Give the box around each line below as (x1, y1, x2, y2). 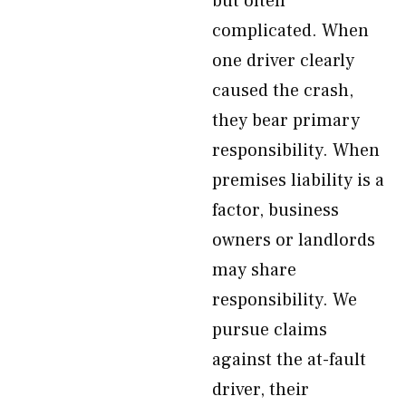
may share (212, 258, 296, 282)
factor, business (212, 198, 339, 222)
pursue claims (212, 318, 327, 342)
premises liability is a (212, 169, 384, 192)
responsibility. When (212, 139, 380, 162)
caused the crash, (212, 79, 353, 102)
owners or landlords (212, 228, 375, 252)
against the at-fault (212, 348, 366, 372)
